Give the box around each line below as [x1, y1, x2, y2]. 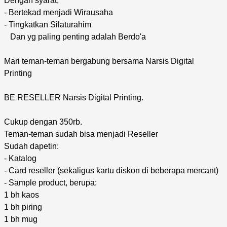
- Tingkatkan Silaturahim [4, 20, 91, 29]
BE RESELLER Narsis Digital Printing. [4, 93, 143, 102]
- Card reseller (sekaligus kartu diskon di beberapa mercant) [4, 166, 218, 175]
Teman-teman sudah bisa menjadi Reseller [4, 129, 158, 138]
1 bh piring [4, 202, 42, 211]
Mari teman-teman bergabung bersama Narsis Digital [4, 56, 194, 65]
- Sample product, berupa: [4, 178, 97, 187]
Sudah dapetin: [4, 141, 59, 150]
